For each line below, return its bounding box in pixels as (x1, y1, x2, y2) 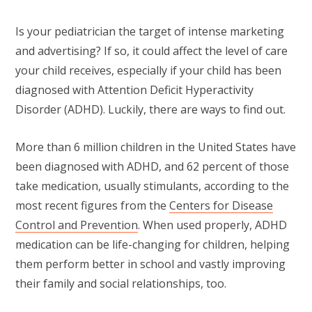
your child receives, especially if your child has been (15, 62, 281, 78)
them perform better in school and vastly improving (15, 256, 286, 272)
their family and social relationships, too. (15, 276, 229, 292)
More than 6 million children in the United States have (15, 139, 296, 155)
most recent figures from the (15, 198, 169, 214)
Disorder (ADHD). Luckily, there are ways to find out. (15, 101, 286, 117)
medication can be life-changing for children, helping (15, 237, 290, 253)
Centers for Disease (169, 198, 273, 214)
